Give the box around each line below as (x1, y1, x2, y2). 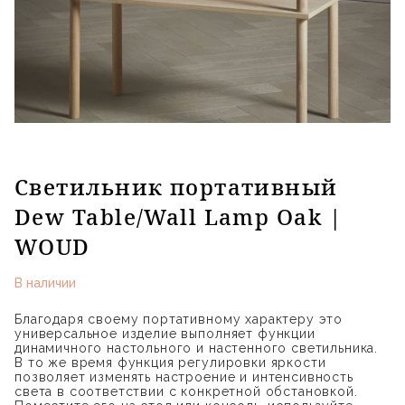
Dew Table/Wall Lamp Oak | (14, 202, 343, 232)
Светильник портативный (14, 172, 338, 202)
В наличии (14, 276, 76, 291)
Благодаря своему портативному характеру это (14, 312, 344, 327)
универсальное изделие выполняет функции (14, 326, 316, 342)
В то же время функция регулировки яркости (14, 355, 326, 371)
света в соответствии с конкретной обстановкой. (14, 384, 358, 400)
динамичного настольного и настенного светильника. (14, 341, 379, 356)
